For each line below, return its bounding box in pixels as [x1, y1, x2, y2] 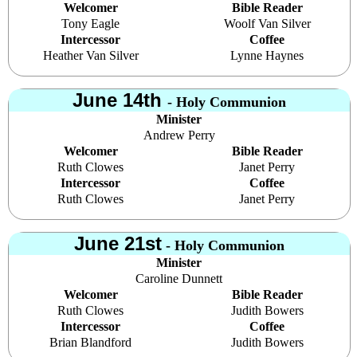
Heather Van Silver [42, 48, 139, 62]
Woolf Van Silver [223, 16, 311, 30]
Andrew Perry [143, 127, 215, 142]
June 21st [73, 232, 162, 254]
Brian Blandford [49, 335, 132, 349]
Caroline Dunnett [135, 271, 223, 285]
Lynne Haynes [230, 48, 304, 62]
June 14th [72, 88, 167, 111]
